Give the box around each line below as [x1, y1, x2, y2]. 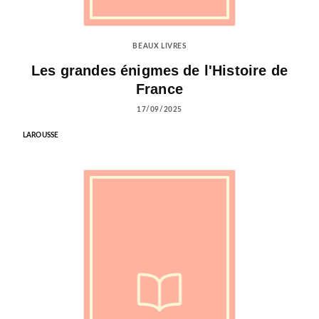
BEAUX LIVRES [132, 43, 187, 51]
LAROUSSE [23, 131, 59, 139]
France [136, 80, 183, 97]
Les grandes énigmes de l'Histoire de [31, 62, 288, 78]
